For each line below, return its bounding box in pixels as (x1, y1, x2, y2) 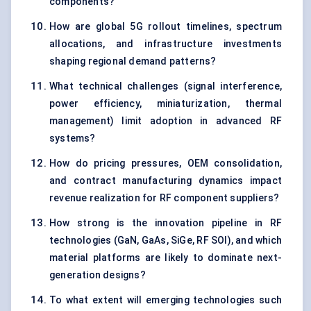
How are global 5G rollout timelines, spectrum (49, 21, 282, 33)
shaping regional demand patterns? (49, 56, 217, 67)
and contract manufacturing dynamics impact (49, 175, 282, 187)
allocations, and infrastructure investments (49, 38, 282, 50)
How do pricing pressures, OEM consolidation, (49, 158, 282, 169)
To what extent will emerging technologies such (49, 294, 282, 306)
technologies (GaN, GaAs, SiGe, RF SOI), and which (49, 235, 282, 246)
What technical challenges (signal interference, (49, 81, 282, 92)
